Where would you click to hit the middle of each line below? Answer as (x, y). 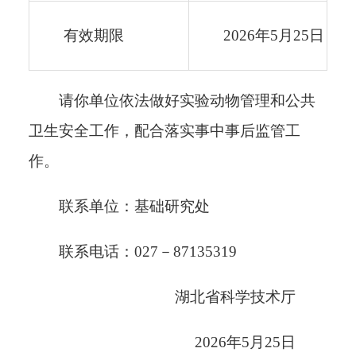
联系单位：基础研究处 (134, 206)
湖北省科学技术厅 (251, 297)
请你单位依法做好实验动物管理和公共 (187, 101)
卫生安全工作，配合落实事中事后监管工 (164, 131)
